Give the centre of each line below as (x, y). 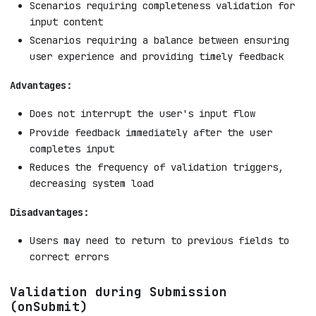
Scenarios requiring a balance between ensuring (159, 41)
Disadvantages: (49, 212)
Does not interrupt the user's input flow (142, 114)
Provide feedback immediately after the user (151, 132)
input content (66, 22)
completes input (72, 148)
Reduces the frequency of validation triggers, (157, 168)
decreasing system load (92, 184)
